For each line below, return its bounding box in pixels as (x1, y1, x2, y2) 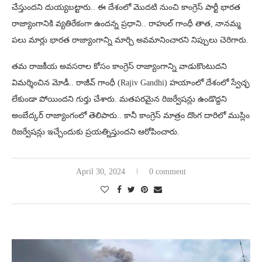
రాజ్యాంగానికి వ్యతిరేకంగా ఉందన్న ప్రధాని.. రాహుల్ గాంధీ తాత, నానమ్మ (12, 19, 241, 28)
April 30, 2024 (76, 167, 125, 176)
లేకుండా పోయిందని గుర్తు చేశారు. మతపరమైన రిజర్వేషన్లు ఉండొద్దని (12, 94, 227, 104)
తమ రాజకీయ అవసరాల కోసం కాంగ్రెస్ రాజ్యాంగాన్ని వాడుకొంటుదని (12, 61, 227, 71)
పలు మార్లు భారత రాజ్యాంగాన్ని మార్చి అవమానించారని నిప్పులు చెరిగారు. (12, 35, 249, 44)
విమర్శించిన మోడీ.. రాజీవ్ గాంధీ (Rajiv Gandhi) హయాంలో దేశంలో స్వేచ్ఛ (12, 78, 250, 87)
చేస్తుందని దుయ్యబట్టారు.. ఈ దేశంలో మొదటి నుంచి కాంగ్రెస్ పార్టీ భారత (12, 2, 240, 12)
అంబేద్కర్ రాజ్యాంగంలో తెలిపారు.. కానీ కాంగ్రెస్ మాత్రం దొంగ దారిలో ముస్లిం (12, 111, 250, 120)
